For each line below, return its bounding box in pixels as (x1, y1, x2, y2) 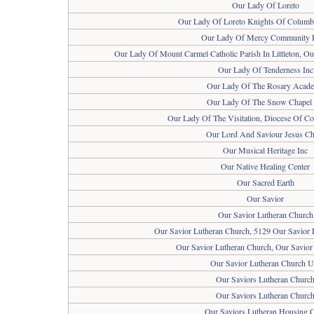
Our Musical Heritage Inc (223, 144, 308, 156)
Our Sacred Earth (236, 177, 294, 188)
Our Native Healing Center (221, 161, 310, 172)
